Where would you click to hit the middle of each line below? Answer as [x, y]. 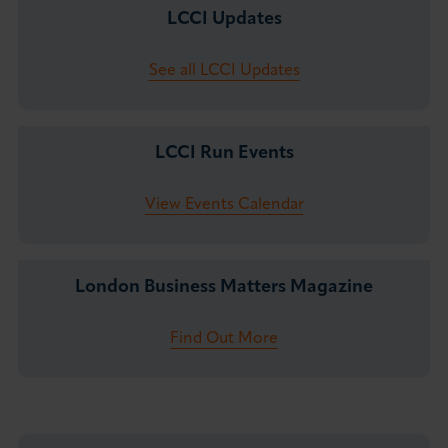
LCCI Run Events [224, 153]
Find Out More [224, 339]
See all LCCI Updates [224, 71]
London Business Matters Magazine [224, 287]
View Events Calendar [224, 205]
